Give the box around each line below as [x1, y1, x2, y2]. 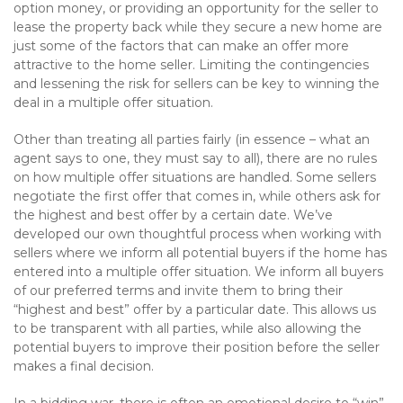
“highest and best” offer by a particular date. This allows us [13, 301, 376, 318]
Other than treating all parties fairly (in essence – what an [13, 131, 370, 148]
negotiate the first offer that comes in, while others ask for [13, 188, 381, 204]
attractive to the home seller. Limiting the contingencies [13, 57, 369, 73]
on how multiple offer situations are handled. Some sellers [13, 169, 376, 185]
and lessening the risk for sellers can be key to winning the [13, 76, 380, 92]
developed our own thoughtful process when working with [13, 226, 381, 242]
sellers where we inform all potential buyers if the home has [13, 245, 387, 261]
